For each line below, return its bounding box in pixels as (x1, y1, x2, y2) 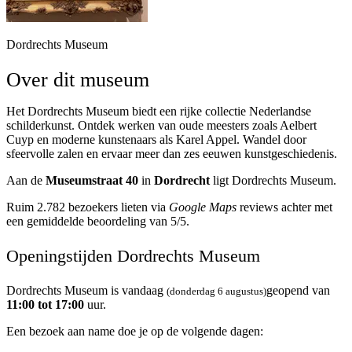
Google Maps (169, 200, 236, 214)
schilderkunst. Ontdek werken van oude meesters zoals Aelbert (6, 119, 317, 133)
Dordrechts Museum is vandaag (6, 284, 167, 298)
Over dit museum (6, 68, 149, 92)
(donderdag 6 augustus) (167, 285, 266, 298)
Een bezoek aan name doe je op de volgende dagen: (6, 324, 263, 339)
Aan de (6, 174, 46, 188)
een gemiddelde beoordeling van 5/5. (6, 214, 189, 229)
